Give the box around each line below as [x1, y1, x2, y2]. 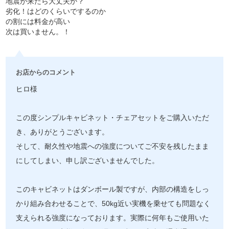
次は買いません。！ [6, 27, 71, 36]
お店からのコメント [16, 68, 76, 76]
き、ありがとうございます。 [16, 128, 109, 136]
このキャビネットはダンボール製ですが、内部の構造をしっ [16, 185, 210, 193]
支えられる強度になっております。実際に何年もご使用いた [16, 214, 210, 222]
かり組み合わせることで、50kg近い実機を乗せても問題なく [16, 199, 211, 208]
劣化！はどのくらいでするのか [6, 7, 106, 15]
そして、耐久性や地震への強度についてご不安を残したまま [16, 142, 210, 150]
